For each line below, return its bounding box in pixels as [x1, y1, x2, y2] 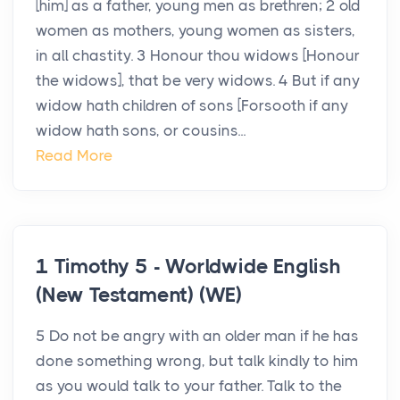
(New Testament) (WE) [36, 283, 243, 308]
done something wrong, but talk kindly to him [36, 352, 358, 371]
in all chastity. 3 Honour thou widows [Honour [36, 46, 360, 65]
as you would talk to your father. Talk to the [36, 377, 342, 396]
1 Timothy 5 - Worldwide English [36, 254, 341, 279]
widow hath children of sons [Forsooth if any [36, 96, 348, 115]
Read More [36, 146, 112, 165]
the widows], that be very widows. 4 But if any [36, 71, 360, 90]
